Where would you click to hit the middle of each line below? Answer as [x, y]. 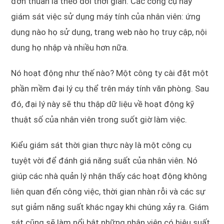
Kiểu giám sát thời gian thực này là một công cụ [101, 145]
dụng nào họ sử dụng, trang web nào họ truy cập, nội [109, 32]
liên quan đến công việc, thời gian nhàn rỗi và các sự [108, 192]
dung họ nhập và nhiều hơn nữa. [70, 48]
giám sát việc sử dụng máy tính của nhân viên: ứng [106, 17]
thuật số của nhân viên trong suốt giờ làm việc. [99, 120]
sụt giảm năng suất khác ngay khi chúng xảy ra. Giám [110, 207]
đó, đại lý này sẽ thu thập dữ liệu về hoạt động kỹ [103, 104]
